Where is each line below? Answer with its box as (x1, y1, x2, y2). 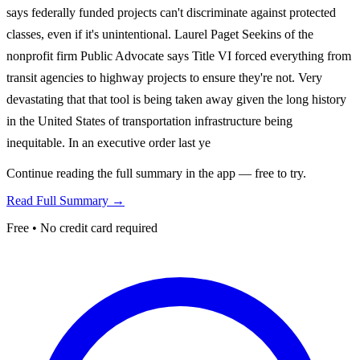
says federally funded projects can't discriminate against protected (6, 5, 336, 19)
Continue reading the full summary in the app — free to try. (6, 166, 306, 180)
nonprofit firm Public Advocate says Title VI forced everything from (6, 48, 351, 63)
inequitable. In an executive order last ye (6, 135, 211, 149)
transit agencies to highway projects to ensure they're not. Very (6, 70, 322, 84)
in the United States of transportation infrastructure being (6, 113, 292, 128)
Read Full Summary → (6, 193, 125, 207)
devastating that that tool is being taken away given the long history (6, 92, 346, 106)
